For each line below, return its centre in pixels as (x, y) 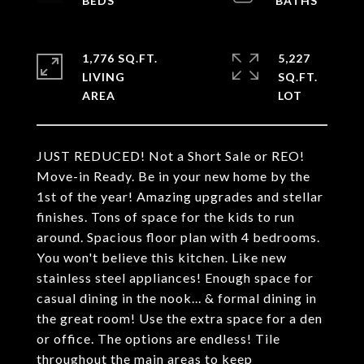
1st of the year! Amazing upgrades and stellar (180, 196)
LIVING (104, 77)
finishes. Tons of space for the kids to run (166, 217)
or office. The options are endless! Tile (158, 338)
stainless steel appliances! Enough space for (175, 277)
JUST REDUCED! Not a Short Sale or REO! (171, 156)
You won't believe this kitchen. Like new (162, 257)
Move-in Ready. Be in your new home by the (173, 176)
